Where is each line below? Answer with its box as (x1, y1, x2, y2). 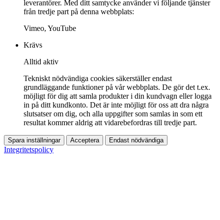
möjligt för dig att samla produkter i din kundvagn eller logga (24, 92, 212, 101)
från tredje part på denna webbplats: (24, 7, 134, 16)
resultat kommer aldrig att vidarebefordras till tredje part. (24, 118, 197, 127)
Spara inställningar (8, 137, 60, 144)
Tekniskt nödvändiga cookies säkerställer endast (24, 74, 172, 83)
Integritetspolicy (4, 145, 54, 154)
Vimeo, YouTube (24, 24, 76, 33)
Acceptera (70, 137, 99, 144)
